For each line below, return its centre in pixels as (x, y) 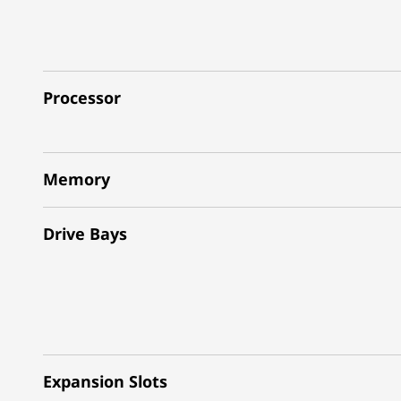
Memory (77, 179)
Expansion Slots (105, 381)
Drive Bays (85, 234)
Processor (82, 98)
